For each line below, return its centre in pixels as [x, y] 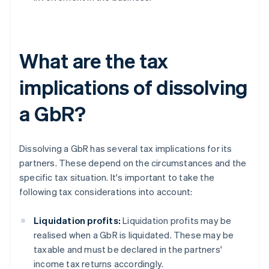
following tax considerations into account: [106, 192]
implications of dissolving [134, 87]
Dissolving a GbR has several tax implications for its [126, 149]
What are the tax [94, 61]
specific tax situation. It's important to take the [117, 177]
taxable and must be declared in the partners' [128, 249]
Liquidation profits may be [176, 221]
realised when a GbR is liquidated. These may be [134, 235]
